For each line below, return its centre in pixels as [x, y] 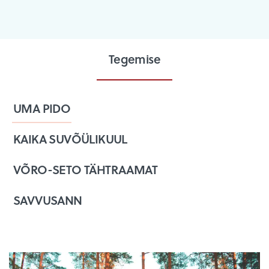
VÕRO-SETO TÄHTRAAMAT [85, 169]
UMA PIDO [42, 108]
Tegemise [134, 59]
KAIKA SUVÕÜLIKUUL [70, 138]
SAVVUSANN [48, 200]
